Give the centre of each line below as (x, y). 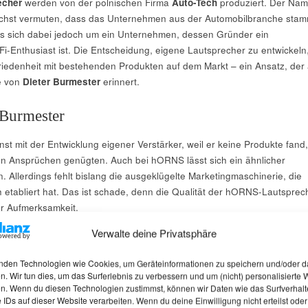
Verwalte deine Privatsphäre (154, 233)
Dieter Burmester (61, 82)
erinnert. (120, 82)
